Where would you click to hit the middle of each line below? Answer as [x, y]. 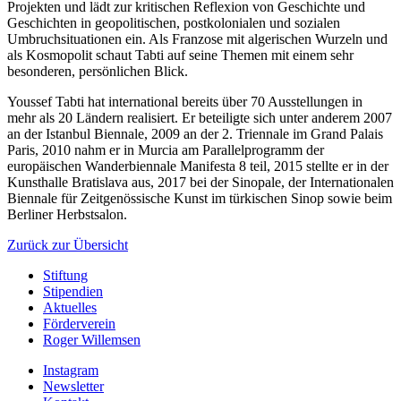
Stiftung [65, 275]
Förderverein [79, 323]
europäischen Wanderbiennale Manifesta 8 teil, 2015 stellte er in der [198, 166]
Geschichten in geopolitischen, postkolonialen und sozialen [174, 22]
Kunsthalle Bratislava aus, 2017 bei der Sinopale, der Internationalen [200, 182]
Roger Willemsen [92, 339]
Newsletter [73, 386]
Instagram [71, 370]
